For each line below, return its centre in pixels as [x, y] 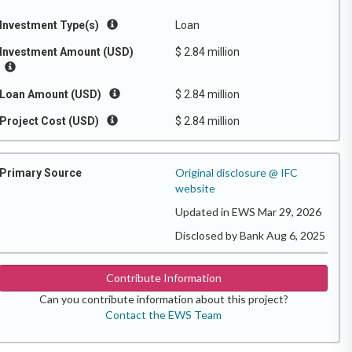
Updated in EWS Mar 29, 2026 [248, 212]
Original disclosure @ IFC [236, 172]
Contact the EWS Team [163, 315]
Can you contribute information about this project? [163, 299]
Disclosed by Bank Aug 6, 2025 [250, 235]
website [195, 188]
